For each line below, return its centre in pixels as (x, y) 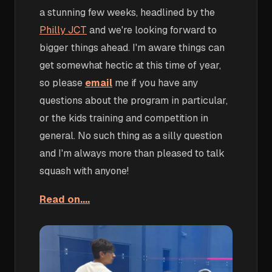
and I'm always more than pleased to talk (132, 153)
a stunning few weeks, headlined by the (127, 12)
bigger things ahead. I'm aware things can (132, 48)
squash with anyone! (84, 171)
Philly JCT (63, 30)
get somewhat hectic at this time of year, (130, 65)
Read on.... (65, 199)
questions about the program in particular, (134, 100)
